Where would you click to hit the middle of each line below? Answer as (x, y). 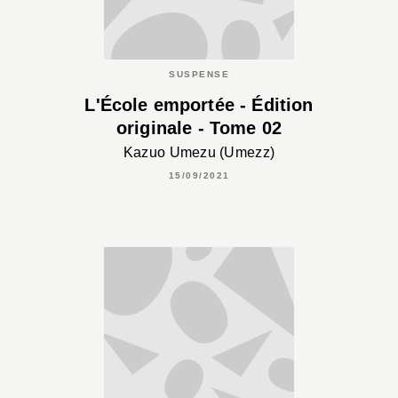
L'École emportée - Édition (199, 105)
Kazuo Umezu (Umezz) (199, 152)
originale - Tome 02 (199, 128)
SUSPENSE (199, 75)
